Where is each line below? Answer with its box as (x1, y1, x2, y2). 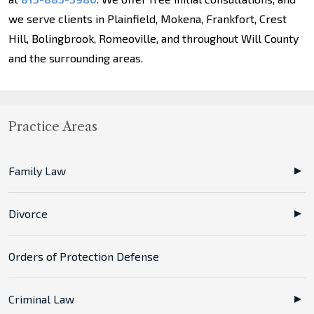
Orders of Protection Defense (8, 250, 159, 263)
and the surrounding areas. (8, 51, 143, 64)
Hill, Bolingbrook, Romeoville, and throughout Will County (8, 32, 299, 45)
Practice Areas (8, 119, 97, 135)
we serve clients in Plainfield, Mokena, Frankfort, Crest (8, 12, 287, 25)
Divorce (8, 207, 48, 220)
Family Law (8, 164, 66, 177)
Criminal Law (8, 292, 74, 306)
